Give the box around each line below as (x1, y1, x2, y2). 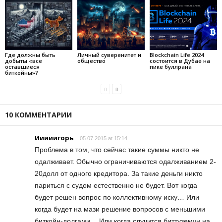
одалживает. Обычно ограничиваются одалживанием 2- (35, 157, 216, 166)
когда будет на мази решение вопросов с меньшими (35, 205, 205, 213)
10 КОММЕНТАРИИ (5, 110, 72, 119)
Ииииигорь (35, 133, 73, 142)
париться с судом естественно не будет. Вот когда (35, 181, 197, 189)
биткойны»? (5, 68, 38, 76)
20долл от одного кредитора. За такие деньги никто (35, 169, 203, 177)
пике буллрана (149, 62, 192, 70)
